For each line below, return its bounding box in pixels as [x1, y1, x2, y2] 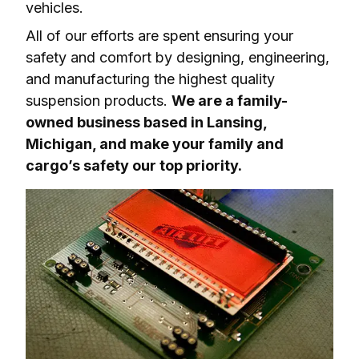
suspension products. [26, 92, 171, 110]
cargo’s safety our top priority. [26, 157, 242, 175]
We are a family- [171, 92, 288, 110]
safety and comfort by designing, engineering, [26, 49, 329, 67]
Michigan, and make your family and [26, 135, 284, 153]
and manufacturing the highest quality [26, 71, 275, 88]
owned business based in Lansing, [26, 114, 267, 131]
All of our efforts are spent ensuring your [26, 27, 293, 45]
